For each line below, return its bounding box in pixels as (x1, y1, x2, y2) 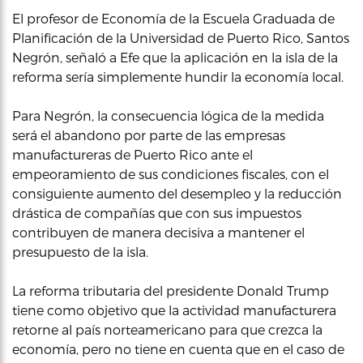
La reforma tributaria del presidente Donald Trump (12, 283, 329, 298)
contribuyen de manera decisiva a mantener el (12, 224, 305, 240)
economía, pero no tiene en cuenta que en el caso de (12, 341, 344, 357)
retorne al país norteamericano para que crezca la (12, 322, 322, 337)
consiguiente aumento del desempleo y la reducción (12, 186, 342, 201)
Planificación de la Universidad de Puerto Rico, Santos (12, 30, 349, 45)
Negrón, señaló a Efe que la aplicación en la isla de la (12, 49, 338, 65)
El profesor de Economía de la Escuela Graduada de (12, 11, 335, 26)
